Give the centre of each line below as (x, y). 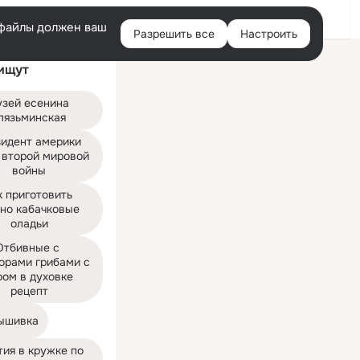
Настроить (269, 34)
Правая (143, 55)
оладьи (29, 223)
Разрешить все (174, 34)
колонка (144, 67)
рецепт (29, 291)
